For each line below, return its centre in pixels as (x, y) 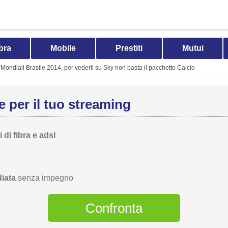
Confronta (114, 208)
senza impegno (45, 178)
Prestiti (129, 48)
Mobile (63, 48)
